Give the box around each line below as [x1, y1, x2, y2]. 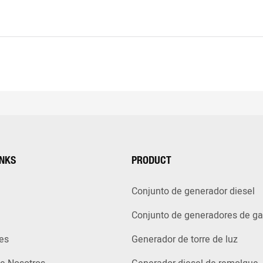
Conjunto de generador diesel [131, 184, 255, 199]
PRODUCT [131, 153, 171, 167]
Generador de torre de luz [131, 232, 238, 247]
